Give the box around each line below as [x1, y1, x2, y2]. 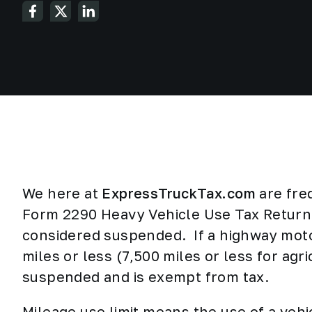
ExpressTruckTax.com [102, 185, 256, 201]
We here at [22, 185, 102, 201]
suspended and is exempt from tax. [22, 268, 270, 285]
